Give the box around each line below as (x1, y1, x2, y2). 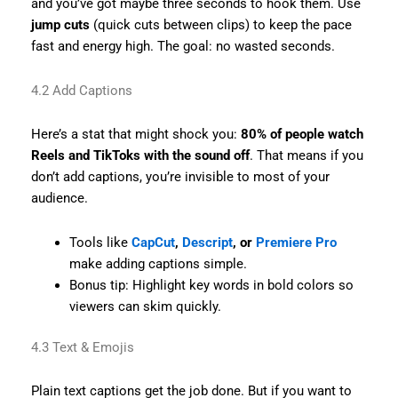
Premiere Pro (256, 234, 338, 251)
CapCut (131, 234, 176, 251)
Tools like (69, 234, 132, 251)
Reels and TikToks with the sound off (30, 147, 250, 164)
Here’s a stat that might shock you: (30, 126, 241, 143)
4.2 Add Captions (30, 82, 132, 99)
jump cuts (30, 17, 90, 34)
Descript (182, 234, 234, 251)
